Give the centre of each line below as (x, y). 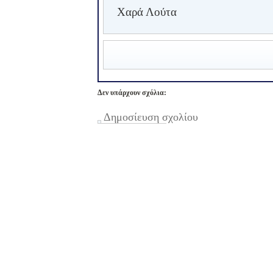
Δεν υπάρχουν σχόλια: (132, 93)
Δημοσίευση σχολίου (151, 117)
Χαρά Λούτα (147, 12)
